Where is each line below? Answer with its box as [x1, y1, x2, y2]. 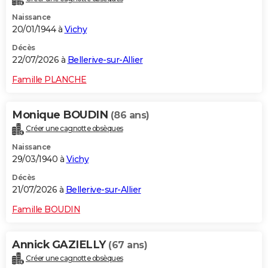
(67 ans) [108, 239, 147, 251]
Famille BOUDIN [12, 203, 80, 215]
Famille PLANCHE [12, 74, 87, 85]
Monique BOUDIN [12, 108, 111, 121]
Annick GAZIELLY [12, 237, 108, 251]
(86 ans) [110, 109, 150, 121]
